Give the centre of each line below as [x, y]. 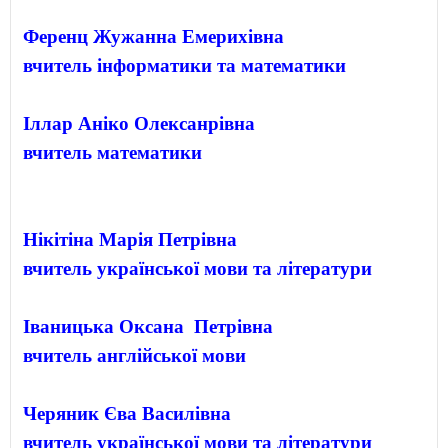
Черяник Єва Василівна [127, 413]
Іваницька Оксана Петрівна [148, 326]
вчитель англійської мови [134, 355]
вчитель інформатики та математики [184, 65]
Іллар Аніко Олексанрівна [139, 123]
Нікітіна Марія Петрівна [130, 239]
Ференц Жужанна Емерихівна [153, 36]
